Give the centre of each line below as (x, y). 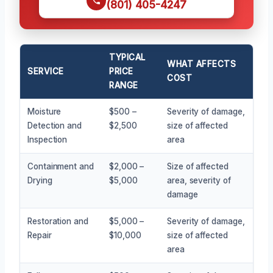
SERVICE (46, 71)
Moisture (44, 111)
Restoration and (58, 221)
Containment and (61, 166)
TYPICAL (127, 57)
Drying (40, 180)
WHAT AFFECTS (202, 64)
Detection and (55, 125)
